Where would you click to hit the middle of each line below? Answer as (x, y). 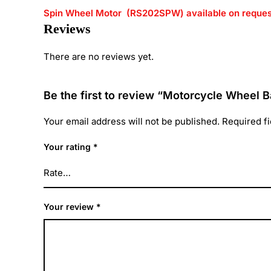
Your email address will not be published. (132, 121)
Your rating (68, 147)
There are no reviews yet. (99, 57)
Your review (70, 207)
